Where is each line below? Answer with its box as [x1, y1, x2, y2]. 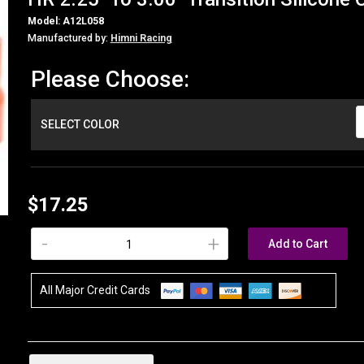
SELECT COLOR [40, 117, 119, 131]
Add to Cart [267, 236, 327, 250]
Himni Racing [110, 32, 172, 44]
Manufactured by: [27, 32, 110, 44]
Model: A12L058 [27, 15, 104, 27]
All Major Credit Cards [39, 283, 150, 297]
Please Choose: [30, 65, 189, 93]
